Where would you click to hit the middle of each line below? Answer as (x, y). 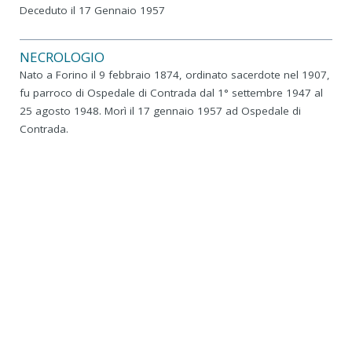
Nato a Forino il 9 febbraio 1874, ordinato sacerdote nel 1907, (175, 74)
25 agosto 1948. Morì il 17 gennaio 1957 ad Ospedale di (160, 110)
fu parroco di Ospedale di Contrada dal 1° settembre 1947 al (171, 92)
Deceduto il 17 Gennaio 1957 (92, 10)
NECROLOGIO (62, 57)
